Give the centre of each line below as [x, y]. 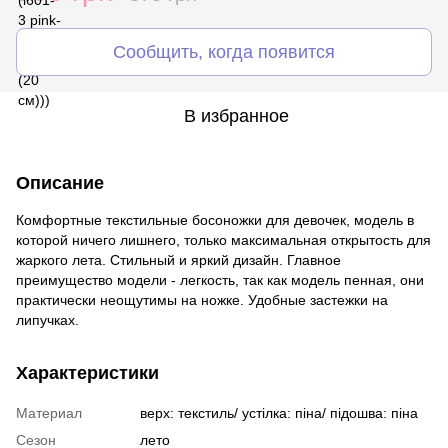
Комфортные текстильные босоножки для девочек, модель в [215, 219]
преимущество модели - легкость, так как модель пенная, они [220, 279]
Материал [49, 412]
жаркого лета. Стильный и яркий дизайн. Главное [178, 259]
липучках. [47, 319]
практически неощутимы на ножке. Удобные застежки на [202, 299]
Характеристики [87, 372]
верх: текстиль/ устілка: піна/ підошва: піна [279, 412]
